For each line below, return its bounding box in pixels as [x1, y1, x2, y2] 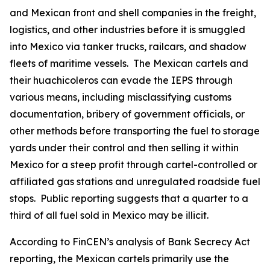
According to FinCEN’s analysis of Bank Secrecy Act [10, 236, 250, 248]
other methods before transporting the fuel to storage [10, 125, 260, 137]
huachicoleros [33, 74, 101, 86]
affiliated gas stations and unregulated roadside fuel [10, 175, 260, 187]
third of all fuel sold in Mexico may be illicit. [10, 209, 209, 221]
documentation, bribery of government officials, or [10, 108, 245, 120]
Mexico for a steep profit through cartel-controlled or [10, 159, 257, 171]
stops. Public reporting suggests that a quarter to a [10, 192, 248, 204]
